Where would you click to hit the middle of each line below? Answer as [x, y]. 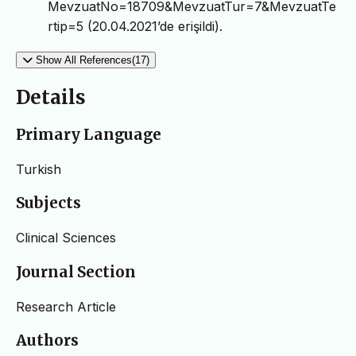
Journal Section [76, 272]
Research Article [66, 306]
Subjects [48, 203]
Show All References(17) [93, 60]
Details [51, 98]
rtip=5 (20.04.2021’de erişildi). [135, 27]
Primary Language [89, 134]
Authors [47, 341]
